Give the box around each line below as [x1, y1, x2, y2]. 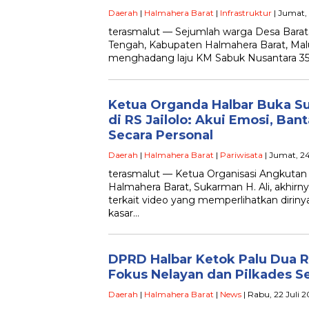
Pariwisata [220, 150, 263, 160]
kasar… [108, 207, 139, 219]
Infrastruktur [220, 8, 272, 18]
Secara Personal [108, 128, 213, 143]
